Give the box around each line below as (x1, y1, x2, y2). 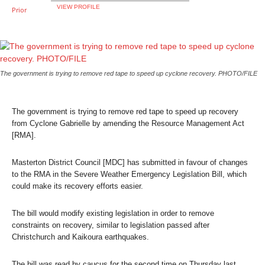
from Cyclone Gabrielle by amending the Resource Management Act (12, 118, 244, 128)
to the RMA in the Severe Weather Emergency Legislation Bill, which (12, 169, 247, 179)
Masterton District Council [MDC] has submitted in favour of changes (12, 157, 248, 167)
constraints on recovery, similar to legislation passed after (12, 220, 209, 230)
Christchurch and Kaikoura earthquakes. (12, 232, 149, 241)
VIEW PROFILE (57, 4, 100, 11)
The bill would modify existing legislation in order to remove (12, 208, 214, 218)
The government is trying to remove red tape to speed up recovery (12, 106, 238, 116)
